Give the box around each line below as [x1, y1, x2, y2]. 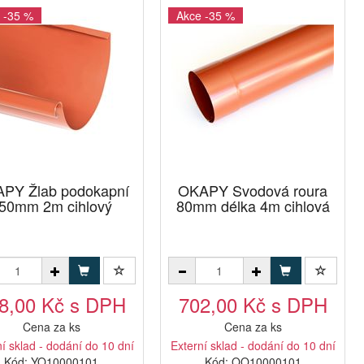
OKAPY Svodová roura [178, 180, 327, 201]
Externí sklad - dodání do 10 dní [170, 337, 336, 353]
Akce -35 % [176, 7, 235, 24]
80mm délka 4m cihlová [175, 195, 330, 216]
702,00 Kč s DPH [178, 290, 327, 318]
